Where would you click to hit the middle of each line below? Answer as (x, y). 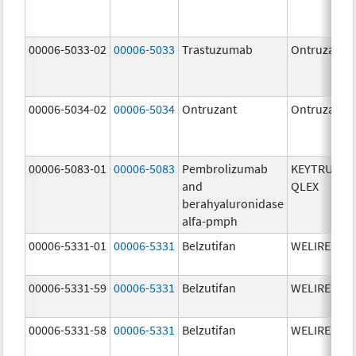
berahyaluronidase (233, 203)
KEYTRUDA (320, 168)
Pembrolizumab (225, 168)
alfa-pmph (210, 221)
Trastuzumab (218, 49)
